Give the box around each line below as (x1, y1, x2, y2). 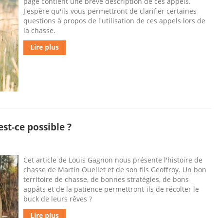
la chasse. (23, 26, 55, 35)
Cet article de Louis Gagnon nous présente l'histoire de (23, 155, 202, 164)
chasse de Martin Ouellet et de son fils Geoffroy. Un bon (23, 165, 206, 174)
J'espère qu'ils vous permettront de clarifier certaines (23, 6, 197, 16)
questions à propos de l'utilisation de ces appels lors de (23, 16, 205, 25)
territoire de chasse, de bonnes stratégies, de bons (23, 175, 189, 184)
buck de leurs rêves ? (23, 194, 92, 203)
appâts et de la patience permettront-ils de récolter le (23, 184, 199, 194)
